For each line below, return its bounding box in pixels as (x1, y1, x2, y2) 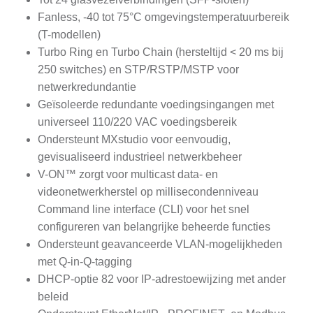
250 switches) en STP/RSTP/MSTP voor (38, 64, 239, 76)
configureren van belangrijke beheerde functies (38, 221, 270, 233)
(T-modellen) (38, 29, 101, 41)
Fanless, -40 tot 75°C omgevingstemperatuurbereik (38, 11, 289, 24)
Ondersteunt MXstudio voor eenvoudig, (38, 133, 231, 146)
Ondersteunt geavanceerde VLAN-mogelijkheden (38, 238, 282, 251)
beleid (38, 291, 68, 303)
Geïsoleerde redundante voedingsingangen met (38, 99, 274, 111)
